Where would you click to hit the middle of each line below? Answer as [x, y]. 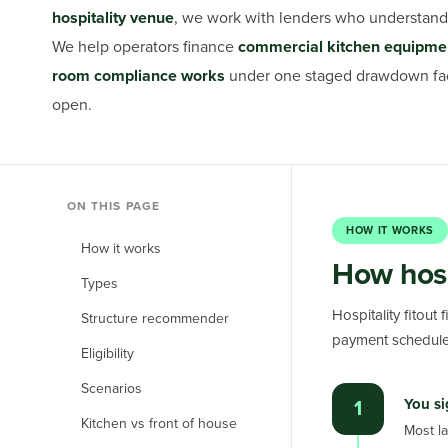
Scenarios [111, 388]
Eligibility [107, 353]
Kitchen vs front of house [159, 423]
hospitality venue [113, 18]
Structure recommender [155, 318]
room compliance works [138, 76]
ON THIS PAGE [113, 206]
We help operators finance [143, 47]
